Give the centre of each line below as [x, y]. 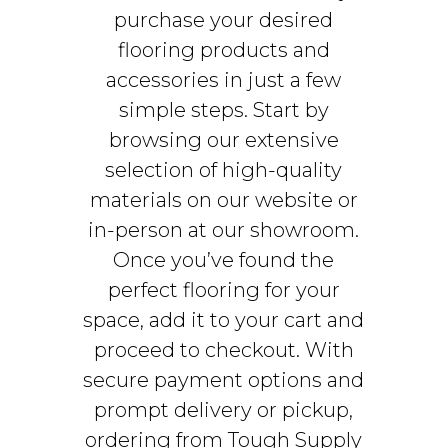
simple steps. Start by [223, 110]
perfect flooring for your [223, 290]
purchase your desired [224, 20]
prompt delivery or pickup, [224, 410]
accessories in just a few [224, 80]
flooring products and [223, 50]
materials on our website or [223, 200]
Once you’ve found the [224, 260]
